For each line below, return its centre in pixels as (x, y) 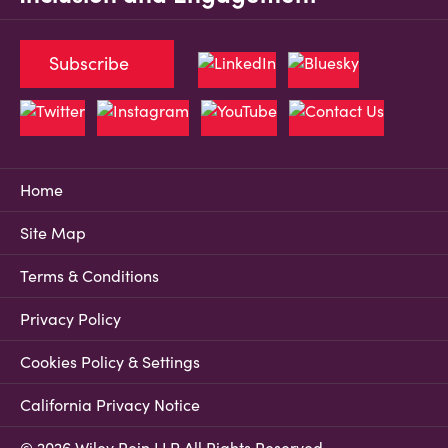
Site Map (53, 233)
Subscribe (89, 64)
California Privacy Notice (110, 405)
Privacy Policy (70, 319)
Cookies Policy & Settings (110, 362)
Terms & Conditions (89, 276)
